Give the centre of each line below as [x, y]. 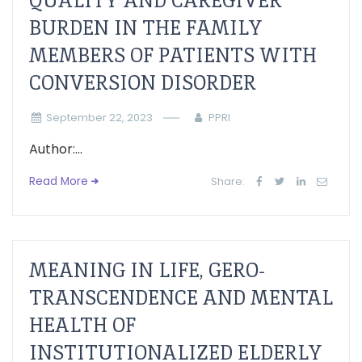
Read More [59, 181]
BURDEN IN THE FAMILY [146, 28]
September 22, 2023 [99, 118]
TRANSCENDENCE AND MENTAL [181, 298]
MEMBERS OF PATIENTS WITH [173, 55]
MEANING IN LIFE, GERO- [147, 270]
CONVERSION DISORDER [143, 83]
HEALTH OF [82, 325]
